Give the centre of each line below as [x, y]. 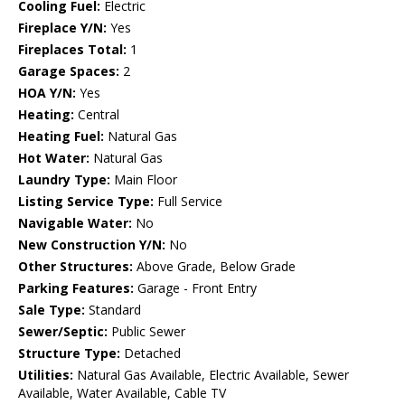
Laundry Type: [64, 180]
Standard [113, 310]
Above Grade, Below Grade [214, 267]
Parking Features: [76, 288]
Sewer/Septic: [63, 332]
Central [97, 115]
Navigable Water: [75, 223]
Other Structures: [75, 267]
